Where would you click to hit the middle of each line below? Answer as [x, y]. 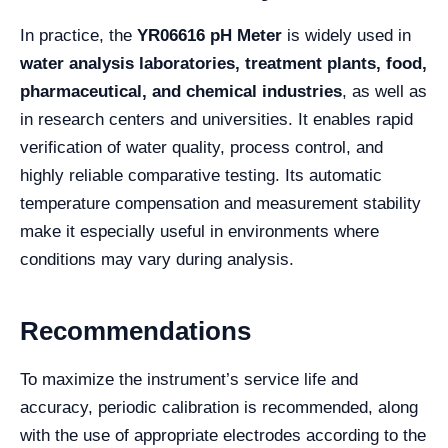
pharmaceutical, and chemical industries [181, 92]
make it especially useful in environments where [199, 232]
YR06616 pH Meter [209, 36]
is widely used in [346, 36]
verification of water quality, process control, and [201, 148]
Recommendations [135, 331]
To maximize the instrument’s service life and [189, 380]
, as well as [384, 92]
